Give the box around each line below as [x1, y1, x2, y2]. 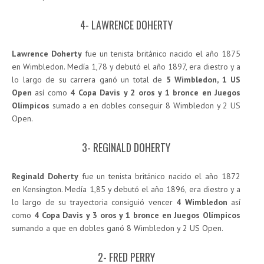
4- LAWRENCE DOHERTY [80, 17, 173, 33]
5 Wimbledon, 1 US [166, 74, 240, 85]
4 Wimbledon [176, 197, 227, 208]
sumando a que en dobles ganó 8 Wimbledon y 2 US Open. [12, 223, 223, 234]
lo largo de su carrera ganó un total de [12, 74, 166, 85]
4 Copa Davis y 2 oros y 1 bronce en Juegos [70, 87, 241, 98]
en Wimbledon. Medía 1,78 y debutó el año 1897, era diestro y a [12, 61, 240, 72]
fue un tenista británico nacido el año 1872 [78, 171, 241, 182]
